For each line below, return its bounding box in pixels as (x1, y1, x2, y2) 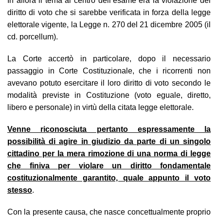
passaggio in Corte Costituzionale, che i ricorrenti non (7, 66, 211, 75)
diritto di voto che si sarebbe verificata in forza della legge (7, 8, 211, 17)
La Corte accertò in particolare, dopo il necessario (7, 54, 211, 63)
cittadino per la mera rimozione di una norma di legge (7, 149, 211, 158)
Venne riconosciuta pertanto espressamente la (7, 125, 211, 133)
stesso (7, 185, 32, 194)
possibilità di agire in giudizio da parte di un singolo (7, 137, 211, 145)
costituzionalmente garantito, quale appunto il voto (7, 173, 211, 182)
